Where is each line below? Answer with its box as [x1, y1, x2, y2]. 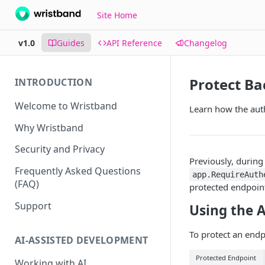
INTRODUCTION [15, 76, 92, 89]
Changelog [184, 37, 227, 49]
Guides [57, 37, 85, 49]
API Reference [106, 37, 162, 49]
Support [15, 199, 51, 212]
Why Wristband [15, 121, 83, 134]
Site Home [97, 9, 138, 21]
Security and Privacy [15, 143, 105, 156]
